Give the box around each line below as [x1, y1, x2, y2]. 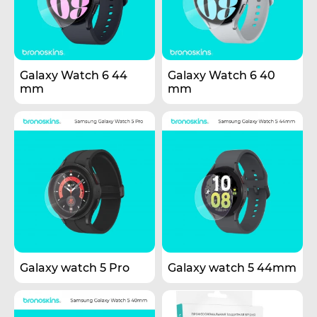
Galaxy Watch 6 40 [168, 69, 275, 82]
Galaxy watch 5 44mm [168, 261, 296, 275]
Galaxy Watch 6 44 [20, 69, 127, 82]
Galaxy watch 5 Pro [20, 261, 129, 275]
